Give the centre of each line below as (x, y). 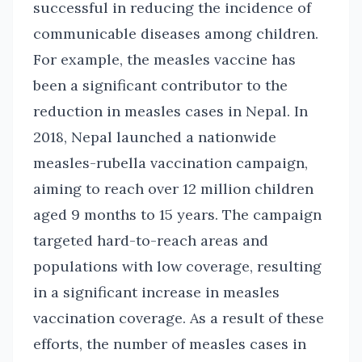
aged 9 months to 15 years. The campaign (177, 215)
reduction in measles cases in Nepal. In (170, 111)
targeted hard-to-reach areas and (151, 240)
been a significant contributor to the (160, 85)
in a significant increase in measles (156, 292)
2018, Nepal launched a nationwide (155, 137)
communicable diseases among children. (176, 34)
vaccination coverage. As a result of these (179, 318)
